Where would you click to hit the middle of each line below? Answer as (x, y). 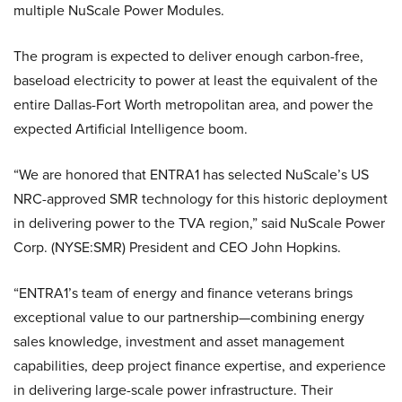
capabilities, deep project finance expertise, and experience (200, 365)
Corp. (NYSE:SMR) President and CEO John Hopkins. (177, 247)
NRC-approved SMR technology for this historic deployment (201, 198)
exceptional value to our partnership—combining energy (189, 317)
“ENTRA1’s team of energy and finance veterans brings (183, 293)
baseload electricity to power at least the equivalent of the (196, 80)
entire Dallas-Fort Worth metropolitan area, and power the (193, 104)
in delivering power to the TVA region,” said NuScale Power (199, 223)
